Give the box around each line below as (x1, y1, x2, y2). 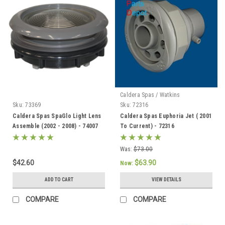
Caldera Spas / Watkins (120, 91, 180, 98)
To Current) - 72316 (120, 122, 174, 130)
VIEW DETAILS (151, 176, 181, 182)
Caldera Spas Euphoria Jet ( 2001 (120, 112, 212, 120)
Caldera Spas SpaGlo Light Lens (13, 112, 101, 120)
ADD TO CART (44, 176, 73, 182)
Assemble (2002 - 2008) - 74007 (13, 122, 98, 130)
